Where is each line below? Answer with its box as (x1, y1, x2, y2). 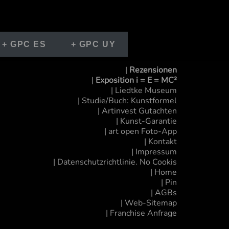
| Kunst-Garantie (116, 116, 177, 127)
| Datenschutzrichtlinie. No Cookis (53, 156, 177, 168)
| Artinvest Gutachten (98, 105, 177, 117)
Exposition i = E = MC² (96, 75, 177, 86)
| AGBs (151, 187, 177, 198)
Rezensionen (129, 64, 177, 76)
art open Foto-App (108, 126, 177, 137)
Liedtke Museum (115, 85, 177, 96)
